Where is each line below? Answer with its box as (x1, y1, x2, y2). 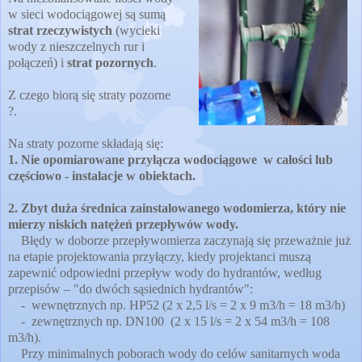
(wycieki (112, 23, 160, 37)
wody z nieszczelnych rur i (8, 39, 145, 53)
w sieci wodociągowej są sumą (8, 6, 166, 21)
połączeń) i (8, 55, 67, 69)
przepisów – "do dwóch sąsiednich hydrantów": (8, 281, 253, 296)
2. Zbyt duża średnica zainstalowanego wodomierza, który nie (8, 200, 346, 215)
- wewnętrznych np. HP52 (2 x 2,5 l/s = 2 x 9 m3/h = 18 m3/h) (8, 297, 345, 312)
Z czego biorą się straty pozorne (8, 87, 170, 102)
